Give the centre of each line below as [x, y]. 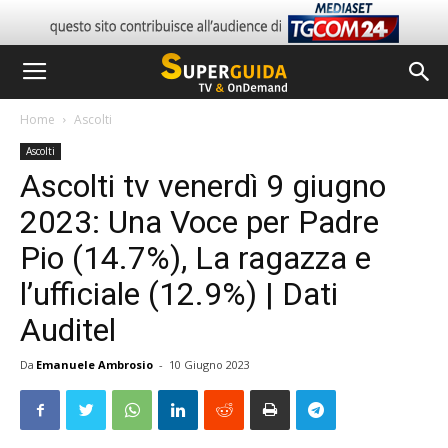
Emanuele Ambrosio [94, 364]
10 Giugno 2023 [209, 364]
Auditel [68, 330]
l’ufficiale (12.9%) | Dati [179, 294]
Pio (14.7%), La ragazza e [195, 258]
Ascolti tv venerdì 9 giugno [203, 186]
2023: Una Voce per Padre [199, 222]
